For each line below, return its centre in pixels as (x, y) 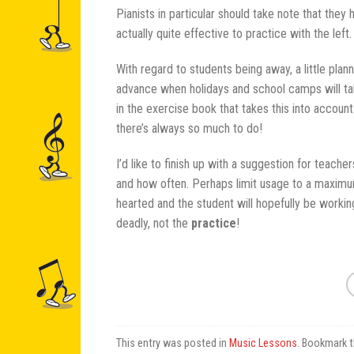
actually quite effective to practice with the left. (234, 33)
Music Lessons (263, 343)
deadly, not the (154, 223)
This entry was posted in (173, 343)
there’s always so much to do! (189, 128)
